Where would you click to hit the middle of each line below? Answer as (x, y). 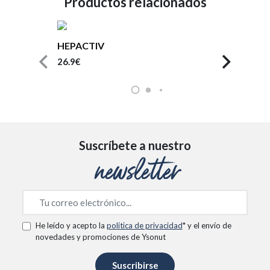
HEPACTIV (80, 45)
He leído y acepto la (71, 225)
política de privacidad (144, 225)
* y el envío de (207, 225)
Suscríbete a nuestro (135, 145)
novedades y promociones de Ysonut (100, 237)
